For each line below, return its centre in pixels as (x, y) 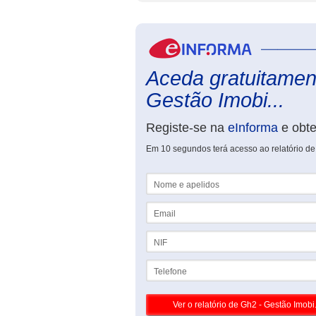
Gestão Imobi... (215, 100)
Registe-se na (187, 128)
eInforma (253, 128)
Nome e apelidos (179, 178)
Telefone (163, 265)
